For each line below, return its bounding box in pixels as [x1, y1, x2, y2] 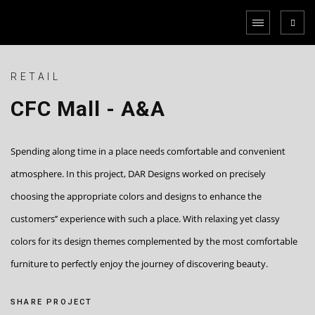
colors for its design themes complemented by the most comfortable [11, 235, 297, 247]
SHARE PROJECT [11, 297, 93, 307]
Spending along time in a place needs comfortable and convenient [11, 145, 285, 157]
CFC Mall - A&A [11, 96, 165, 121]
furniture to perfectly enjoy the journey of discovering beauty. [11, 257, 268, 270]
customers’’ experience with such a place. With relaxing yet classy [11, 212, 280, 225]
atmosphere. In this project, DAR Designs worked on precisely [11, 167, 266, 180]
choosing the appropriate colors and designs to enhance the [11, 190, 262, 202]
